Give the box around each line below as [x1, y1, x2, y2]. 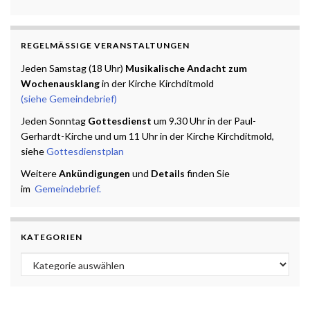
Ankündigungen [59, 167, 130, 179]
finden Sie [185, 167, 230, 179]
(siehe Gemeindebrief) [21, 92, 117, 104]
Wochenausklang [21, 77, 100, 89]
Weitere [21, 167, 59, 179]
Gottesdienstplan [46, 145, 124, 157]
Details [151, 167, 185, 179]
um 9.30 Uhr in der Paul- [152, 114, 256, 127]
